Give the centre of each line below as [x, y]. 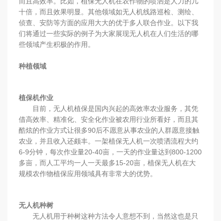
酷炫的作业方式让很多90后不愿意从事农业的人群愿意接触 [109, 130]
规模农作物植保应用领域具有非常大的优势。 [88, 173]
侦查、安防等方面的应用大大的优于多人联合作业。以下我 [108, 22]
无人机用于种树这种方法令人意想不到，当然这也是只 [108, 216]
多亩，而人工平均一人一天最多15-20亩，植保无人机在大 [107, 163]
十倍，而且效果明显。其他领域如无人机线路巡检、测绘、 [108, 12]
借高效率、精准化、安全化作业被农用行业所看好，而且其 [108, 119]
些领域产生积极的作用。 [56, 44]
